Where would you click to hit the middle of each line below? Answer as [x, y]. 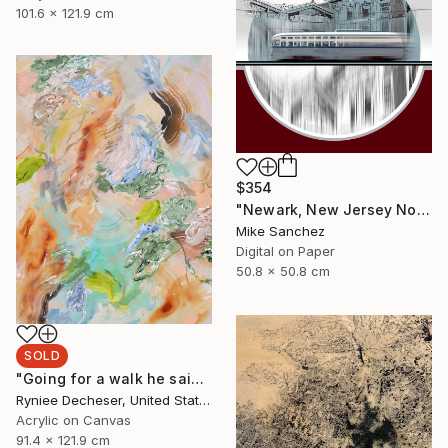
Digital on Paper [285, 251]
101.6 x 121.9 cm [65, 12]
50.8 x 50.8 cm [283, 271]
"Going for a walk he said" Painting [197, 379]
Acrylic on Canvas [73, 420]
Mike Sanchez [280, 231]
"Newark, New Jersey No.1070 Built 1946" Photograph [423, 210]
